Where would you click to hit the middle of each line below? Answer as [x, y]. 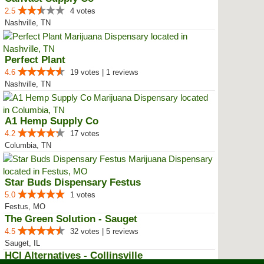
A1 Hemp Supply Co [52, 121]
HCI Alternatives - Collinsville [74, 255]
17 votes [85, 133]
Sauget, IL [22, 243]
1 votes [83, 195]
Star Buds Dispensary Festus [73, 182]
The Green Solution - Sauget [71, 219]
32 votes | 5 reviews [104, 231]
